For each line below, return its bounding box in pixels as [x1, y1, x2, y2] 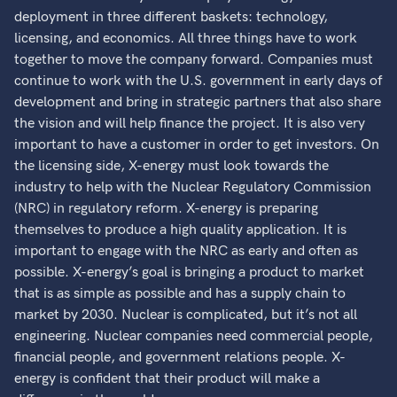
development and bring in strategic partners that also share [14, 94, 382, 111]
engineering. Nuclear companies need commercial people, [14, 328, 374, 345]
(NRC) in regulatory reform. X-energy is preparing [14, 200, 319, 217]
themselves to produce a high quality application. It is [14, 222, 347, 238]
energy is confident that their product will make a [14, 370, 321, 387]
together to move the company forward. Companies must [14, 51, 374, 68]
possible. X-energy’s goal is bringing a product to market [14, 264, 365, 281]
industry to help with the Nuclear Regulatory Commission [14, 179, 372, 196]
